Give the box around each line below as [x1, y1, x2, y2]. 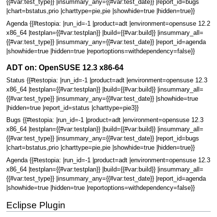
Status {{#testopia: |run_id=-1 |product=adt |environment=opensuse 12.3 [6, 77, 207, 84]
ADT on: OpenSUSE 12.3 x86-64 [6, 63, 124, 72]
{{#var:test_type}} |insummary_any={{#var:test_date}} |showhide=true [6, 95, 198, 103]
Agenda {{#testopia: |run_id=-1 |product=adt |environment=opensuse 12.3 [6, 156, 210, 164]
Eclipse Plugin [6, 200, 65, 210]
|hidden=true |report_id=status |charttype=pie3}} [6, 105, 139, 112]
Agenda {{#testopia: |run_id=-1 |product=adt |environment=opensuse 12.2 [6, 20, 210, 27]
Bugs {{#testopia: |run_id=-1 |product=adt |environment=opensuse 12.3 [6, 117, 203, 124]
